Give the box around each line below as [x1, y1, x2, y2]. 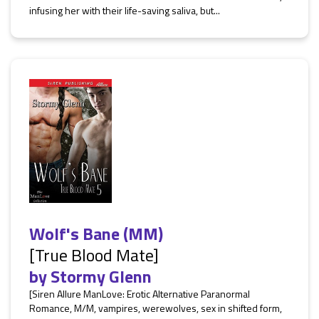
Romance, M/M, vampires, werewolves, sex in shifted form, [29, 300, 282, 315]
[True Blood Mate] [29, 242, 159, 268]
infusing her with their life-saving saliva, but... [29, 3, 220, 18]
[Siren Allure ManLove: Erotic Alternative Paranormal [29, 286, 250, 301]
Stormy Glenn [51, 263, 152, 289]
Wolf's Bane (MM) [29, 221, 163, 246]
